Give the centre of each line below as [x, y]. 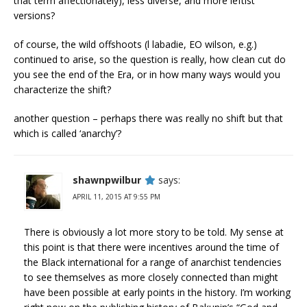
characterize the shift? [62, 90]
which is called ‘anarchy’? [67, 134]
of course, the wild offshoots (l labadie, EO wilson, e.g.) [135, 45]
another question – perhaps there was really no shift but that [148, 119]
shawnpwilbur [107, 180]
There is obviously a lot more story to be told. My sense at [154, 232]
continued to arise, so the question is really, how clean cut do [150, 60]
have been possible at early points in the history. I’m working [157, 293]
